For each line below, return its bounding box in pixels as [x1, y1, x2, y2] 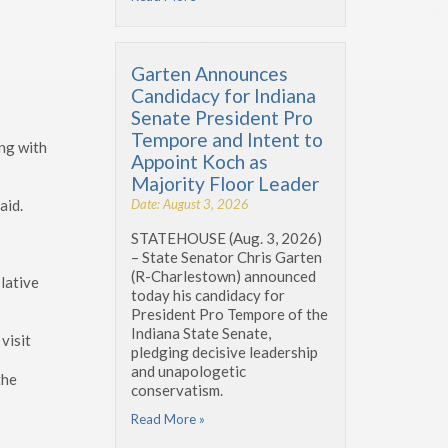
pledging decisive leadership [131, 342, 318, 361]
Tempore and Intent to [131, 127, 323, 151]
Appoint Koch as [131, 149, 268, 173]
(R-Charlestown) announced [131, 266, 316, 285]
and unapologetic [131, 361, 246, 380]
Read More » [131, 410, 205, 427]
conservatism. [131, 380, 223, 399]
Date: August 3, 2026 [131, 195, 249, 212]
